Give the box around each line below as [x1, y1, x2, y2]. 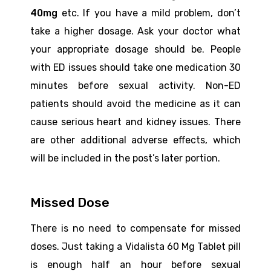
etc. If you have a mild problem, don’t [57, 7, 241, 19]
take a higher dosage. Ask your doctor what [30, 25, 241, 37]
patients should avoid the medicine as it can [30, 97, 241, 109]
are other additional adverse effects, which [30, 134, 241, 146]
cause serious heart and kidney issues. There [30, 116, 241, 128]
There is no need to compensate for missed [30, 223, 241, 235]
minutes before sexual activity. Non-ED [30, 79, 241, 91]
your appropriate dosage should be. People [30, 43, 241, 55]
